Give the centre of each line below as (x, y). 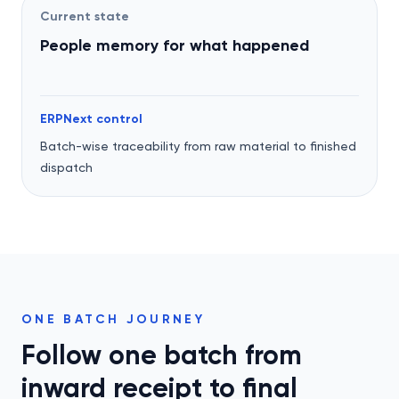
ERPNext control (91, 119)
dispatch (66, 167)
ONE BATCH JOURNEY (114, 319)
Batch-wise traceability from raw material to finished (198, 146)
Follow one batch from (162, 355)
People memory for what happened (175, 45)
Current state (85, 16)
